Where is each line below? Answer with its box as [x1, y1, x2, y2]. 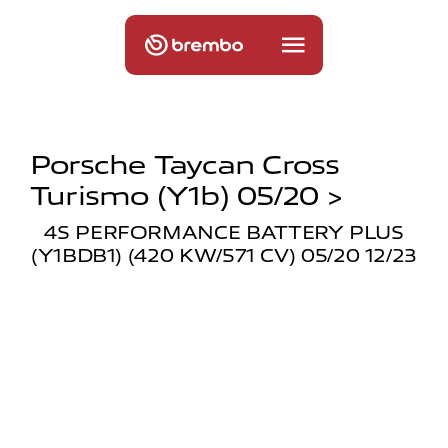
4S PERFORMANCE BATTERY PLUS [44, 223, 404, 243]
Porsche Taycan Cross [30, 151, 340, 179]
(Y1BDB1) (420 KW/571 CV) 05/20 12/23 [30, 246, 418, 266]
